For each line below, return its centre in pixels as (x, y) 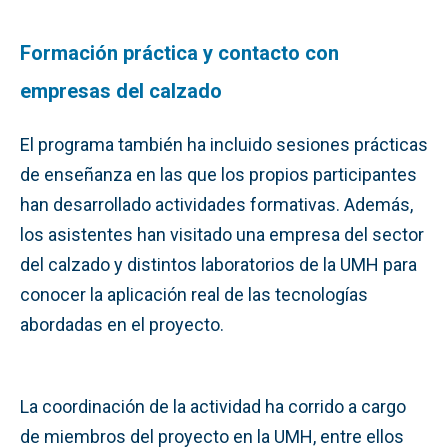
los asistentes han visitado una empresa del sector (222, 234)
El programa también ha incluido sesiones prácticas (224, 144)
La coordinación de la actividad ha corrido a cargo (213, 406)
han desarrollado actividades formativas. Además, (216, 204)
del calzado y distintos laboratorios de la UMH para (218, 264)
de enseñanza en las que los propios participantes (218, 174)
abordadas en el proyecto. (122, 324)
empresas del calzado (121, 90)
